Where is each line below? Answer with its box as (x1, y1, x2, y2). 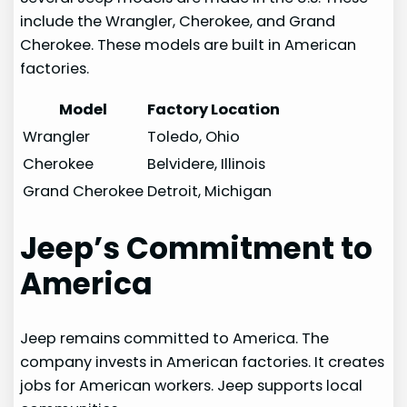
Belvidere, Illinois (147, 153, 266, 174)
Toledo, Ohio (147, 125, 241, 147)
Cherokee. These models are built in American (20, 34, 357, 55)
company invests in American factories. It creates (20, 351, 385, 372)
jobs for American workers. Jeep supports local (20, 374, 363, 396)
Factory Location (147, 98, 281, 120)
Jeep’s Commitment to (20, 228, 373, 270)
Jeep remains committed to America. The (20, 327, 330, 349)
